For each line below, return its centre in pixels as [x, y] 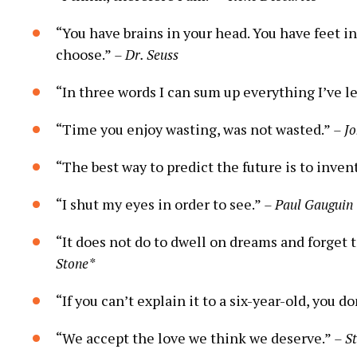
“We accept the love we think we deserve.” [195, 337]
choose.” [85, 54]
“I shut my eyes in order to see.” [160, 204]
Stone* [75, 263]
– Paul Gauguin [308, 204]
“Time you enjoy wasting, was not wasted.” [194, 129]
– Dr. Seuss [146, 54]
